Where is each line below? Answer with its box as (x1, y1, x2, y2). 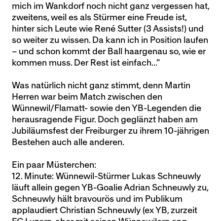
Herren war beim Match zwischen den (12, 93, 162, 101)
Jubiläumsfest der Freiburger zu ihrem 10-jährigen (12, 127, 209, 135)
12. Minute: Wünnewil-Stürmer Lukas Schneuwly (12, 172, 201, 181)
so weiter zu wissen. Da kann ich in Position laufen (12, 36, 208, 44)
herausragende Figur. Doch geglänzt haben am (12, 115, 198, 124)
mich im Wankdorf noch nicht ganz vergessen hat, (12, 2, 209, 10)
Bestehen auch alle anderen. (12, 138, 124, 147)
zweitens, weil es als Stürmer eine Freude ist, (12, 13, 186, 22)
